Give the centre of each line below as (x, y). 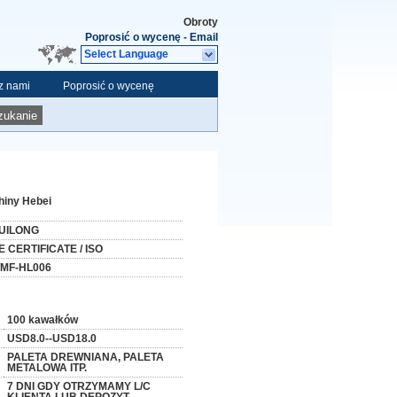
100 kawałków (43, 320)
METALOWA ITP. (47, 368)
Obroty (201, 22)
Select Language (126, 54)
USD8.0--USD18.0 (52, 339)
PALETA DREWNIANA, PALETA (86, 357)
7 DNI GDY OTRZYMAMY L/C (79, 386)
